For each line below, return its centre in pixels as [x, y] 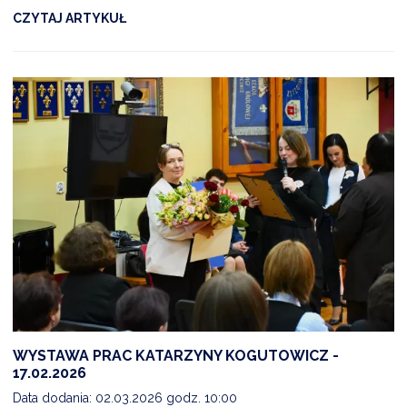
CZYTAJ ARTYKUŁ [69, 19]
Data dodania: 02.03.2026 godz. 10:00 [125, 397]
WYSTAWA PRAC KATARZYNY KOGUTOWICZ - [176, 355]
